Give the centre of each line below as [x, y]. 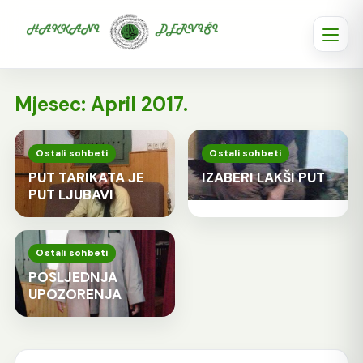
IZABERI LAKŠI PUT [263, 177]
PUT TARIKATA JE [86, 177]
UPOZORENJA [75, 295]
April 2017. [139, 104]
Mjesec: [52, 104]
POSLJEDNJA [73, 278]
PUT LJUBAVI [70, 194]
